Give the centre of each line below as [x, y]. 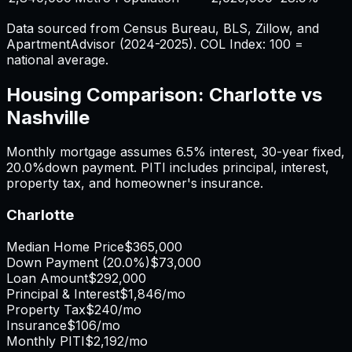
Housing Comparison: [108, 94]
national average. [57, 59]
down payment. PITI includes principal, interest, [187, 168]
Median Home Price [65, 246]
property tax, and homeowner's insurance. [135, 183]
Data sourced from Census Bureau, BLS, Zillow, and [163, 28]
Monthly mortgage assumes [91, 152]
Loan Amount [47, 278]
